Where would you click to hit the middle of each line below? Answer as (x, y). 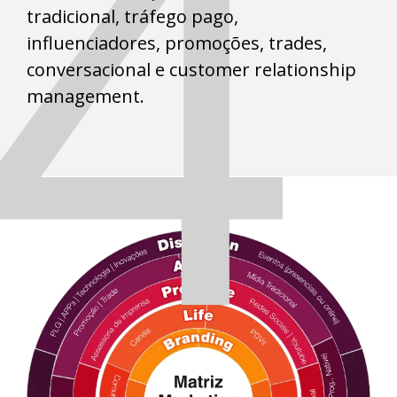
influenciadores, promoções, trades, (177, 43)
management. (86, 97)
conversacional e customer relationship (191, 70)
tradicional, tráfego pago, (132, 17)
